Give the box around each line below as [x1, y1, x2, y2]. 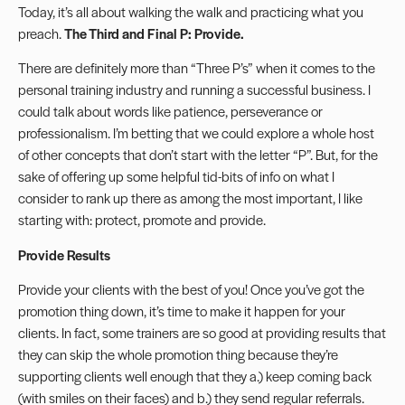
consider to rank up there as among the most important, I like [18, 188, 363, 208]
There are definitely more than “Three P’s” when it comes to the [18, 58, 375, 78]
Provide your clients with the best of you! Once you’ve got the [18, 279, 364, 299]
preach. [18, 24, 64, 42]
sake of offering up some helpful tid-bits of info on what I [18, 166, 334, 186]
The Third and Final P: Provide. [64, 24, 244, 42]
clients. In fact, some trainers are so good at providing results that [18, 323, 386, 343]
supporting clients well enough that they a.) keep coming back [18, 366, 372, 386]
